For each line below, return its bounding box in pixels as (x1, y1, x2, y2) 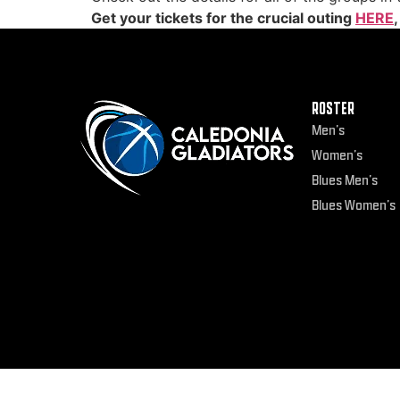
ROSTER (311, 98, 354, 120)
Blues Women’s (311, 196, 396, 214)
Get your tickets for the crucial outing (91, 9, 355, 27)
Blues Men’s (311, 171, 378, 189)
